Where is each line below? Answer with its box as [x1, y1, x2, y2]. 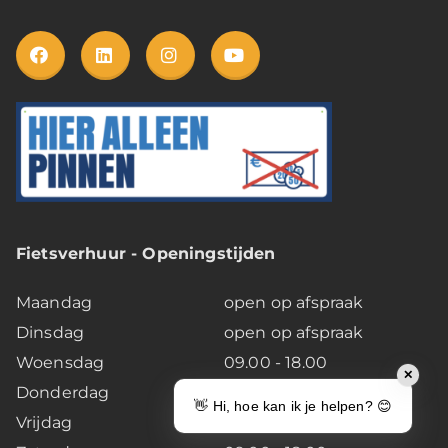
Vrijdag [16, 413, 73, 433]
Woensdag [16, 353, 105, 373]
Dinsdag [16, 323, 85, 343]
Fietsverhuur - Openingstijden [16, 244, 276, 264]
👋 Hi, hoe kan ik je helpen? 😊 [194, 398, 392, 414]
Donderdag [16, 383, 110, 403]
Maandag [16, 293, 93, 313]
